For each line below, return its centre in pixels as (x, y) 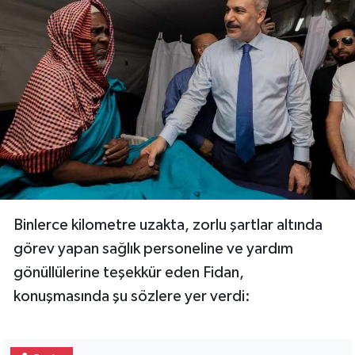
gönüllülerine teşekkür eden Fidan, (129, 273)
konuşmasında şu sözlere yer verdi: (132, 297)
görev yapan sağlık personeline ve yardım (153, 249)
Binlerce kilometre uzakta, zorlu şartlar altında (168, 225)
